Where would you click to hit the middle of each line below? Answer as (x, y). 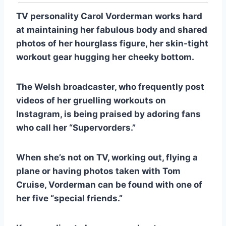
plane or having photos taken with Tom (98, 171)
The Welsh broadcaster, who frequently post (110, 87)
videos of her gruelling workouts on (91, 100)
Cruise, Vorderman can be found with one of (109, 184)
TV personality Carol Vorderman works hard (109, 16)
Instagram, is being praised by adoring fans (108, 114)
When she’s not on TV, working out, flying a (107, 157)
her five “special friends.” (69, 198)
